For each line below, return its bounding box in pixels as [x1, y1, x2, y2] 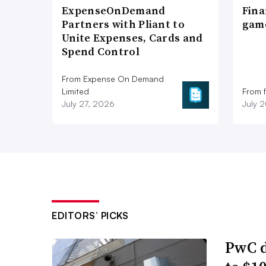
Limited [62, 85, 89, 96]
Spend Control [62, 43, 140, 59]
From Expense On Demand [62, 73, 164, 84]
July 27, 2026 [62, 98, 115, 109]
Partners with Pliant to [62, 16, 185, 31]
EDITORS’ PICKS [52, 209, 128, 221]
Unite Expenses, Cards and [62, 30, 203, 45]
